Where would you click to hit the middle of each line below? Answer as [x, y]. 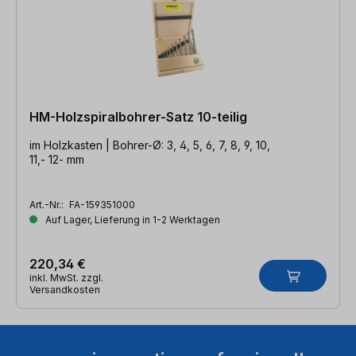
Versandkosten [65, 289]
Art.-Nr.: [48, 204]
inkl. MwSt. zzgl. [66, 277]
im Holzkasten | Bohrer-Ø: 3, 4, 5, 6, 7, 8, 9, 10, [150, 145]
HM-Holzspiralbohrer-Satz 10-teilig [138, 116]
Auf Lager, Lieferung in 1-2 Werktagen [132, 219]
